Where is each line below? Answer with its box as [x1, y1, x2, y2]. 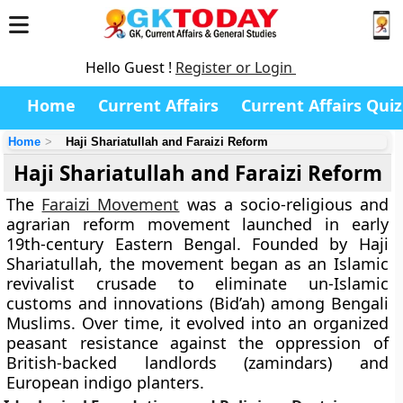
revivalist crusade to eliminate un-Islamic [6, 273, 389, 294]
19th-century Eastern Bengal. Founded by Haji [6, 233, 389, 255]
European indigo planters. [6, 372, 205, 393]
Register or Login [175, 58, 296, 77]
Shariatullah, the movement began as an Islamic [6, 253, 389, 274]
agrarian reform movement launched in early [6, 213, 389, 235]
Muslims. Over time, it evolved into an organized [6, 312, 389, 334]
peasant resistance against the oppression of [6, 332, 389, 354]
